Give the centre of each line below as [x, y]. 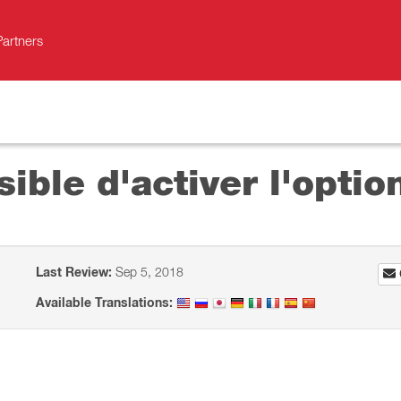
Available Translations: [105, 303]
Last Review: [74, 272]
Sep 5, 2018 [148, 272]
